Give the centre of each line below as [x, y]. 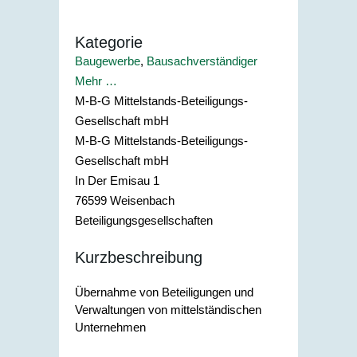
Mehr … [96, 81]
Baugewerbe [108, 61]
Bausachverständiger [202, 61]
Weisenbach [142, 201]
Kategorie [109, 43]
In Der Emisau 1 [117, 181]
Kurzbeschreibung [139, 257]
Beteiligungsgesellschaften [144, 221]
